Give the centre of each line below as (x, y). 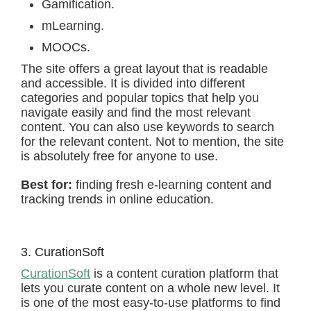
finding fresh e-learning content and (172, 185)
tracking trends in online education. (117, 199)
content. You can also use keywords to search (148, 127)
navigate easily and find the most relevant (136, 112)
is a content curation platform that (184, 274)
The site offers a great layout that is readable (144, 69)
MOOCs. (66, 47)
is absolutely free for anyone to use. (119, 156)
